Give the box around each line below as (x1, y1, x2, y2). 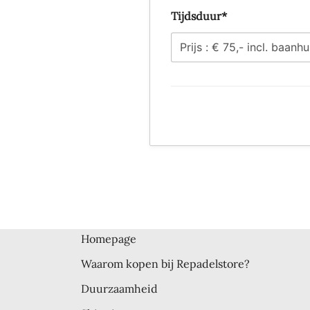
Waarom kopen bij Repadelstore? (81, 256, 250, 271)
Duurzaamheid (81, 281, 158, 295)
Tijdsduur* (171, 8, 228, 23)
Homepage (81, 231, 136, 246)
